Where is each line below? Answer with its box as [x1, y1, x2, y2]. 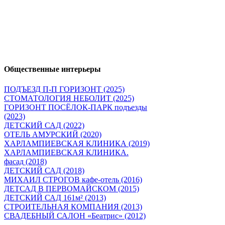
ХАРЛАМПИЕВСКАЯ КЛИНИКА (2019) [4, 139, 150, 148]
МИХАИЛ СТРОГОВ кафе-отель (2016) [4, 175, 142, 184]
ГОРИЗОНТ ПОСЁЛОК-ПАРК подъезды [4, 102, 147, 111]
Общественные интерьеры [4, 65, 101, 74]
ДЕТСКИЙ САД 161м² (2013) [4, 193, 106, 202]
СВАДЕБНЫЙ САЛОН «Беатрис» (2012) [4, 211, 146, 220]
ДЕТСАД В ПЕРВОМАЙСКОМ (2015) [4, 184, 139, 193]
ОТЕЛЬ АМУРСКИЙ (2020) [4, 130, 101, 139]
